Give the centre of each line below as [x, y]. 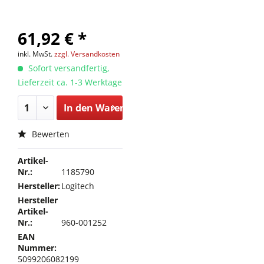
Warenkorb [121, 108]
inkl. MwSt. [36, 54]
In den [78, 108]
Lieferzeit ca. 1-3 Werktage [70, 82]
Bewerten [49, 134]
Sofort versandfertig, [67, 68]
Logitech [78, 186]
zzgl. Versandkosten [87, 54]
